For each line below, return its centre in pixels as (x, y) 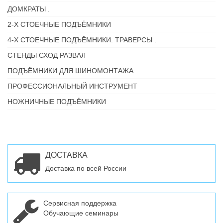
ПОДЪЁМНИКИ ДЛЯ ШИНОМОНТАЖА (70, 71)
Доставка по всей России (86, 168)
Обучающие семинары (81, 213)
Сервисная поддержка (80, 203)
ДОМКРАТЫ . (29, 9)
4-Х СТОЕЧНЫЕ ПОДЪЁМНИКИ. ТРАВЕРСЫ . (82, 40)
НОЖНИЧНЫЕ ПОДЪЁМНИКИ (57, 102)
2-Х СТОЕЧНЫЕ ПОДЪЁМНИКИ (59, 24)
